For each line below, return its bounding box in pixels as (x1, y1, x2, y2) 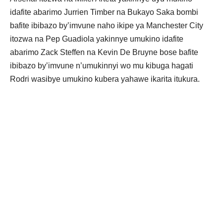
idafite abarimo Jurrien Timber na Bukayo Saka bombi (10, 7, 198, 16)
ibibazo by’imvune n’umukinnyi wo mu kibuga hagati (10, 61, 193, 70)
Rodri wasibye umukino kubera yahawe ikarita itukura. (10, 74, 200, 83)
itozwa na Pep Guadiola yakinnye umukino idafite (10, 34, 183, 43)
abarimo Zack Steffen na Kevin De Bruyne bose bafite (10, 48, 198, 56)
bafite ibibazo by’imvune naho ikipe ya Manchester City (10, 21, 203, 30)
